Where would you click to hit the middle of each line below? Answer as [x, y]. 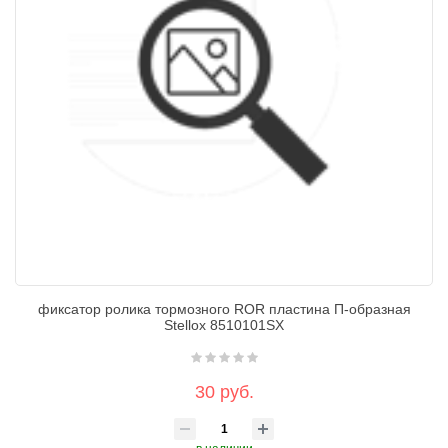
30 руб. [224, 392]
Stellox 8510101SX [224, 325]
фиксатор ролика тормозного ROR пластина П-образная [224, 309]
